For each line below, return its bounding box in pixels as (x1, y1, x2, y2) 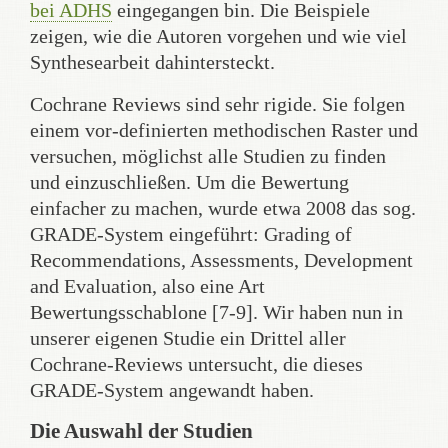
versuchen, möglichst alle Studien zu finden (30, 145, 386, 167)
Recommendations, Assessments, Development (30, 249, 413, 271)
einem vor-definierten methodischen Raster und (30, 119, 418, 141)
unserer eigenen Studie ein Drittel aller (30, 327, 346, 349)
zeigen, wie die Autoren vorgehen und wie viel (30, 25, 407, 47)
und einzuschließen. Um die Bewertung (30, 171, 349, 193)
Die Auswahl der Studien (30, 419, 253, 442)
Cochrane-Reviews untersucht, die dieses (30, 353, 363, 375)
